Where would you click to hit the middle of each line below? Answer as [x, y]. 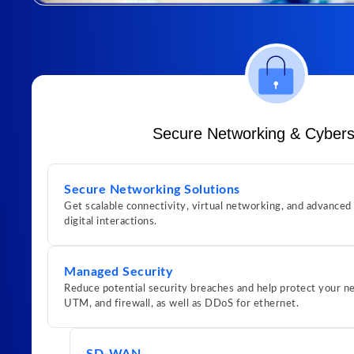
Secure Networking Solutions [152, 190]
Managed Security [118, 272]
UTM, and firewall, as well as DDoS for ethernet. [181, 304]
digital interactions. [111, 222]
